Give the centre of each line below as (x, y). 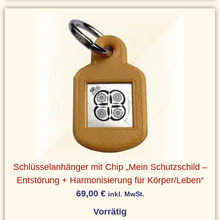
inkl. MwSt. (126, 194)
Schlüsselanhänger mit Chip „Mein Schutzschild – (110, 167)
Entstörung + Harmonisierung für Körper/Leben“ (110, 180)
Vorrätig (110, 211)
